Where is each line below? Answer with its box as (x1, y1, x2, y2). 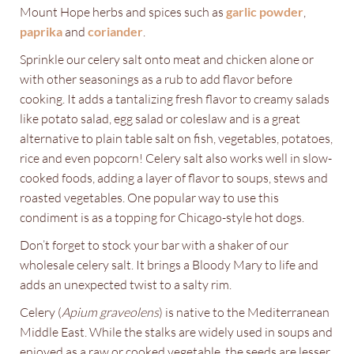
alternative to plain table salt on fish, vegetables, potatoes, (20, 130, 333, 145)
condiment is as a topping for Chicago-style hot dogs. (20, 209, 304, 224)
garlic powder (226, 3, 303, 19)
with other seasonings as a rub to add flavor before (20, 70, 292, 86)
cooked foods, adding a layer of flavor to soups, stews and (20, 169, 328, 185)
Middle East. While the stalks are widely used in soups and (20, 323, 333, 339)
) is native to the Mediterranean (159, 303, 330, 319)
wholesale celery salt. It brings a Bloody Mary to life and (20, 256, 318, 272)
